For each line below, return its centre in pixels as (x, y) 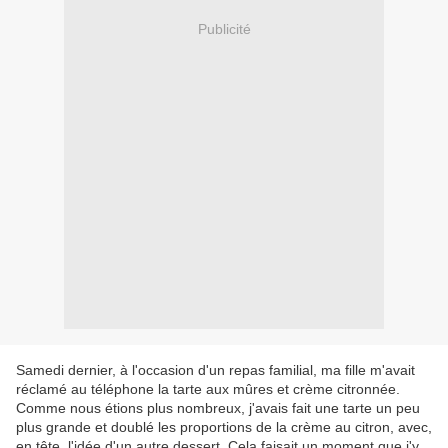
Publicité (224, 28)
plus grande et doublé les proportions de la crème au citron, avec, (224, 427)
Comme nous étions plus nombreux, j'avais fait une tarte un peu (218, 408)
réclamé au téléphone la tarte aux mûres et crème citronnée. (208, 389)
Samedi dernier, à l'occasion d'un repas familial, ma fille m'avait (215, 370)
